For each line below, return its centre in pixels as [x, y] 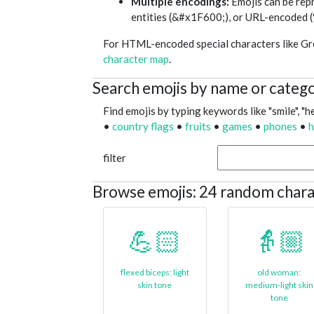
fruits [198, 127]
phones [280, 127]
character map [136, 59]
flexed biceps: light [155, 273]
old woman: [279, 273]
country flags [143, 127]
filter [115, 158]
